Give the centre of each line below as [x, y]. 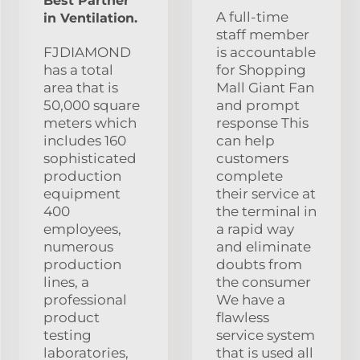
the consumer [264, 282]
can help [245, 141]
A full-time [252, 17]
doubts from [259, 265]
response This [262, 123]
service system [266, 335]
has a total [78, 70]
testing [67, 335]
